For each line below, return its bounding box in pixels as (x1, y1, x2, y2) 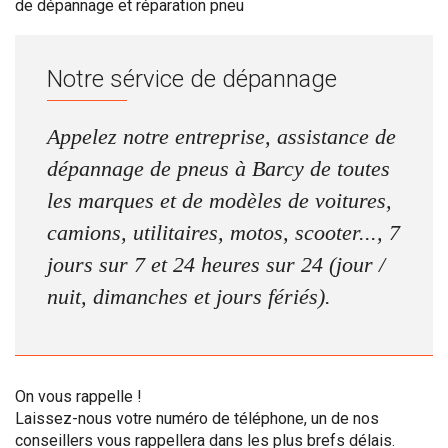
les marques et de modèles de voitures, (47, 188, 392, 213)
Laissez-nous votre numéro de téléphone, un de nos (15, 409, 379, 428)
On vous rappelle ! (15, 387, 142, 406)
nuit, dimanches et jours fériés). (47, 284, 331, 309)
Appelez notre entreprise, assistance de (47, 124, 396, 149)
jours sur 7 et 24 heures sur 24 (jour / (47, 252, 385, 277)
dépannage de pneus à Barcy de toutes (47, 156, 390, 181)
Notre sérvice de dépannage (47, 65, 337, 93)
